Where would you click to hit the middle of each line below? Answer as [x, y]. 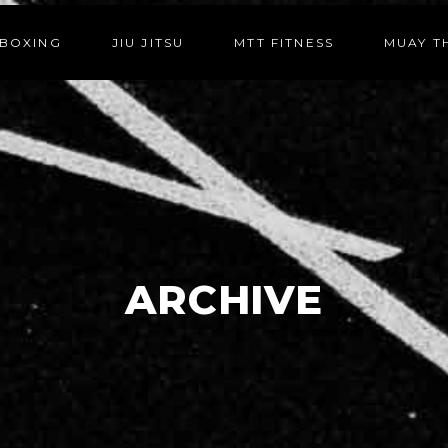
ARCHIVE [224, 299]
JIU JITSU [148, 42]
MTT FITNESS [284, 42]
